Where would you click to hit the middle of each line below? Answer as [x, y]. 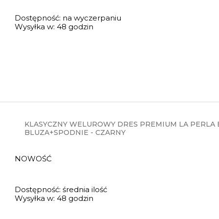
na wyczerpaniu [92, 18]
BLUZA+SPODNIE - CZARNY [75, 132]
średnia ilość [85, 189]
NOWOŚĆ [34, 159]
